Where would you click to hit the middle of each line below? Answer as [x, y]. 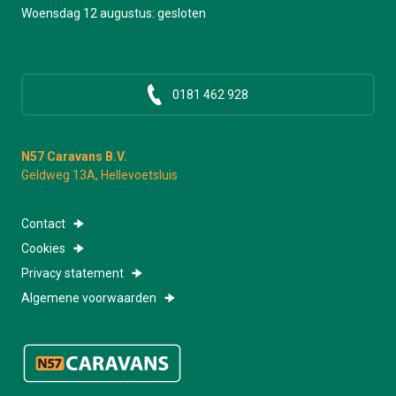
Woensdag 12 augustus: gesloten [114, 13]
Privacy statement [72, 273]
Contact [43, 224]
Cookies [43, 248]
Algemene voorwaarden [89, 298]
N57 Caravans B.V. [74, 156]
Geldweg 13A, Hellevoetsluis [99, 175]
